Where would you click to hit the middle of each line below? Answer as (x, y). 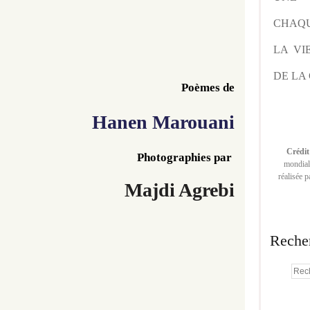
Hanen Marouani (163, 122)
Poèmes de (208, 88)
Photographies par (186, 157)
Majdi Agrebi (180, 190)
